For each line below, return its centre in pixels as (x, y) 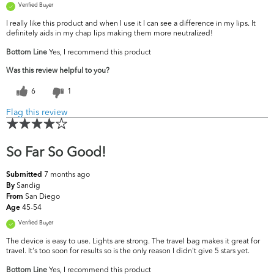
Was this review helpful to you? (58, 70)
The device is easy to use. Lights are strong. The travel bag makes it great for (133, 241)
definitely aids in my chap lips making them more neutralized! (109, 33)
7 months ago (67, 174)
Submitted (25, 175)
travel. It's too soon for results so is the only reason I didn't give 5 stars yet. (128, 251)
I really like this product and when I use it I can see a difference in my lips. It (131, 23)
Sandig (28, 185)
